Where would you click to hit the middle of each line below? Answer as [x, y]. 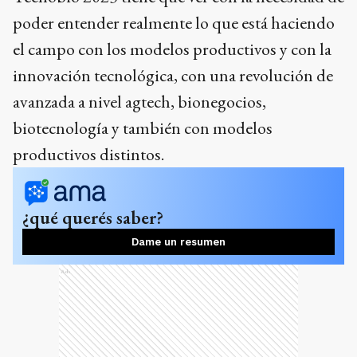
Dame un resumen [178, 242]
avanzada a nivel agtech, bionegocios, [139, 102]
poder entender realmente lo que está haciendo [174, 23]
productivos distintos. [88, 154]
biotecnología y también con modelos [143, 128]
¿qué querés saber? [93, 218]
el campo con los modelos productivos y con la [172, 49]
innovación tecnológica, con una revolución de [173, 75]
